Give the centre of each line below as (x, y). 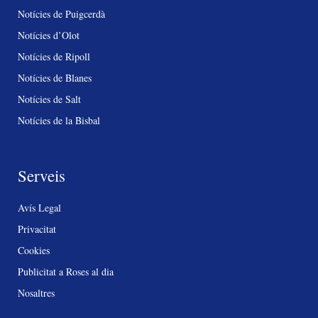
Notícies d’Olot (49, 35)
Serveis (42, 175)
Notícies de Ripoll (54, 56)
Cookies (34, 250)
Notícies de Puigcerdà (61, 13)
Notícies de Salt (49, 99)
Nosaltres (36, 292)
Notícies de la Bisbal (59, 120)
